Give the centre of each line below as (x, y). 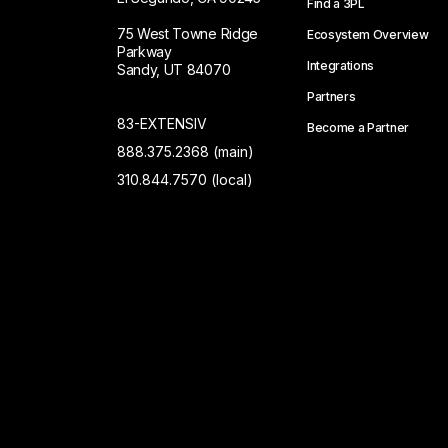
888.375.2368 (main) (185, 151)
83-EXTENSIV (162, 123)
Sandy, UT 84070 (174, 69)
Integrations (341, 65)
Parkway (144, 51)
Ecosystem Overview (368, 34)
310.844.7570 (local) (185, 179)
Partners (331, 96)
